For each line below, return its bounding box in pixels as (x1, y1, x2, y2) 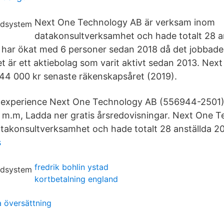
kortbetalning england (34, 174, 118, 184)
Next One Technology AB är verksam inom (34, 17, 215, 27)
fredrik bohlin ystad (34, 162, 108, 172)
